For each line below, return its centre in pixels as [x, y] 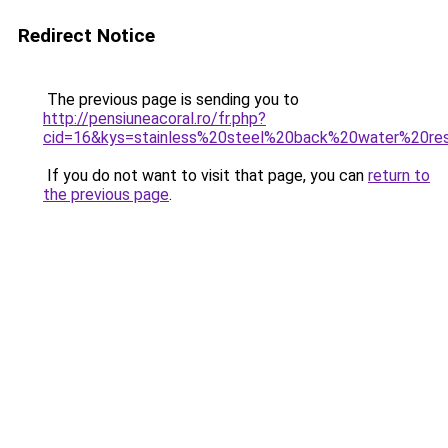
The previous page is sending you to [171, 99]
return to [399, 175]
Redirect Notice [86, 35]
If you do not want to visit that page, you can [205, 175]
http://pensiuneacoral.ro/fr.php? [154, 118]
